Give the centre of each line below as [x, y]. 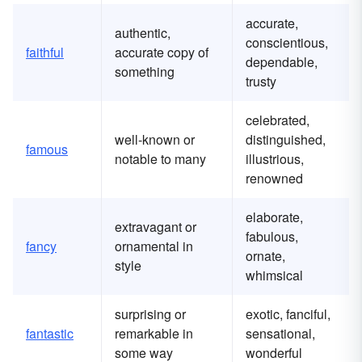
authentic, [143, 33]
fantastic [50, 334]
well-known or [155, 140]
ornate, [265, 256]
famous [47, 149]
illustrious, [275, 159]
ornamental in [154, 246]
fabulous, [272, 237]
